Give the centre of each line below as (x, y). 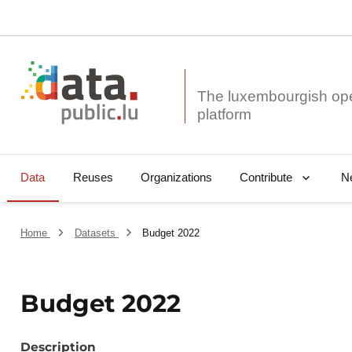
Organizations (176, 178)
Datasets (96, 233)
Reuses (93, 178)
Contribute (266, 178)
